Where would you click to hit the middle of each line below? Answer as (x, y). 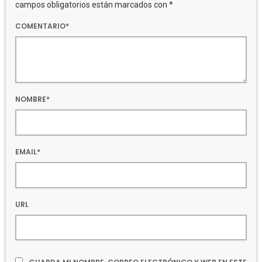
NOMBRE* (32, 99)
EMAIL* (28, 151)
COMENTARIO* (42, 26)
